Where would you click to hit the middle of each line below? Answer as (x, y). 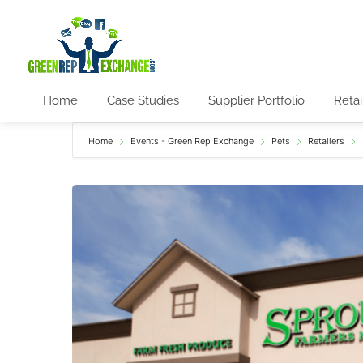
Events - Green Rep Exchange (192, 141)
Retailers (326, 141)
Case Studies (143, 100)
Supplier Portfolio (256, 100)
